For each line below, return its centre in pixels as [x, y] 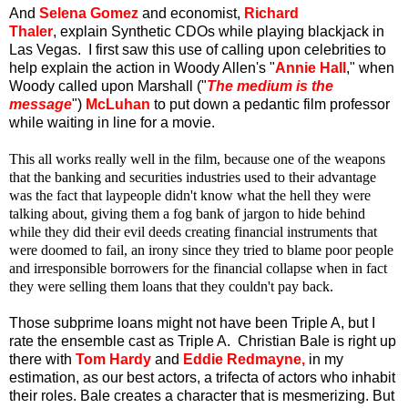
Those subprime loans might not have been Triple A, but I [192, 322]
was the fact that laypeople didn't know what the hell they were [190, 195]
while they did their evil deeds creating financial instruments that [193, 231]
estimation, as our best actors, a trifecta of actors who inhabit [202, 377]
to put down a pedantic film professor [270, 104]
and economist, [191, 13]
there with [42, 359]
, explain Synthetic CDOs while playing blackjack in [219, 31]
